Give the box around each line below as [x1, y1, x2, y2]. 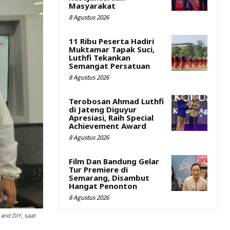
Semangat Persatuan [69, 61, 150, 71]
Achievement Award [69, 121, 146, 131]
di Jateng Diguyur [69, 104, 137, 114]
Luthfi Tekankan [69, 52, 130, 63]
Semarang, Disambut [69, 172, 149, 183]
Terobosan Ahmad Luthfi [69, 96, 164, 106]
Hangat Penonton [69, 181, 137, 191]
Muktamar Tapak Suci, [69, 44, 155, 54]
